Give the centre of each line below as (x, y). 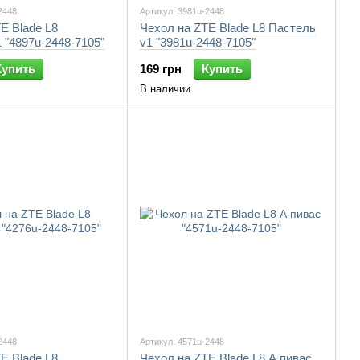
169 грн (161, 69)
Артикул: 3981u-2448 (182, 11)
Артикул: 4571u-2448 (182, 342)
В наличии (165, 89)
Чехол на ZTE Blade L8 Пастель (228, 28)
